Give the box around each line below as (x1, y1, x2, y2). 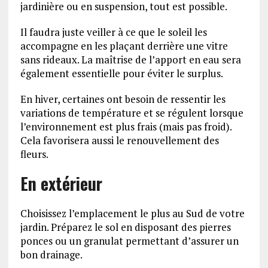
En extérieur (20, 171, 102, 196)
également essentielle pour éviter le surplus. (20, 66, 223, 81)
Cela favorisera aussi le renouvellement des (20, 133, 219, 148)
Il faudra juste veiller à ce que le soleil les (20, 25, 207, 39)
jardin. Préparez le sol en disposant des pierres (20, 220, 231, 234)
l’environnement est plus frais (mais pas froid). (20, 120, 232, 134)
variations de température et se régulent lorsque (20, 106, 243, 120)
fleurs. (20, 147, 48, 162)
